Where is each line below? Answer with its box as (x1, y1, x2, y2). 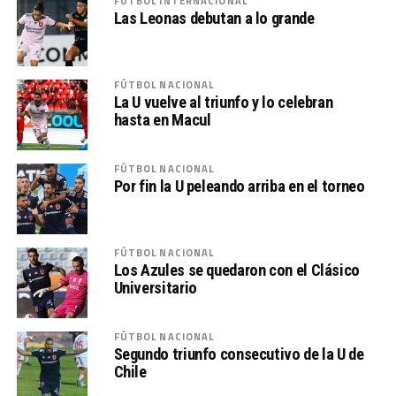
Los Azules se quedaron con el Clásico (113, 260, 360, 279)
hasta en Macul (113, 110, 211, 129)
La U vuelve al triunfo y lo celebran (113, 92, 333, 111)
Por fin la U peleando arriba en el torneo (113, 176, 365, 195)
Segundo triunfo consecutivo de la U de (113, 344, 364, 363)
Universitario (113, 278, 197, 297)
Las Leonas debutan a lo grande (113, 8, 315, 27)
